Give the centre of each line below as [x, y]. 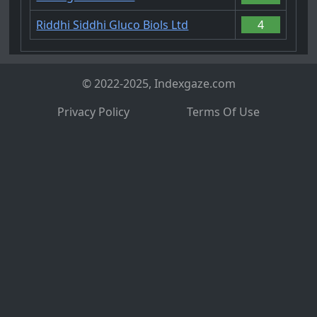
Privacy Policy [93, 112]
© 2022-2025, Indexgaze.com [158, 84]
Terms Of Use [223, 112]
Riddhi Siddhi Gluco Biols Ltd [113, 24]
